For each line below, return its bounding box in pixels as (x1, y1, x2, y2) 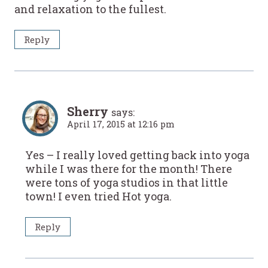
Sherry (67, 103, 108, 120)
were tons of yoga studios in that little (25, 175, 228, 190)
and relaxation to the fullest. (14, 2, 166, 17)
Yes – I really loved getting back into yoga (25, 148, 249, 162)
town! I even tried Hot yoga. (25, 189, 172, 203)
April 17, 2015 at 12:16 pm (67, 118, 175, 130)
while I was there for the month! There (25, 162, 232, 176)
